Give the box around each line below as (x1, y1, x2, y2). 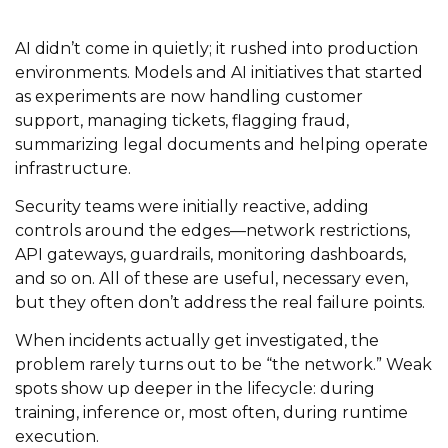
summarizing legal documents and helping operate (15, 134, 428, 154)
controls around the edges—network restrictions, (15, 220, 410, 240)
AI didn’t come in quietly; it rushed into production (15, 38, 418, 58)
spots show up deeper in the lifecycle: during (15, 378, 375, 398)
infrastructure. (15, 158, 131, 178)
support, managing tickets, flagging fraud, (15, 110, 349, 130)
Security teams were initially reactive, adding (15, 196, 369, 216)
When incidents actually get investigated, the (15, 330, 379, 350)
